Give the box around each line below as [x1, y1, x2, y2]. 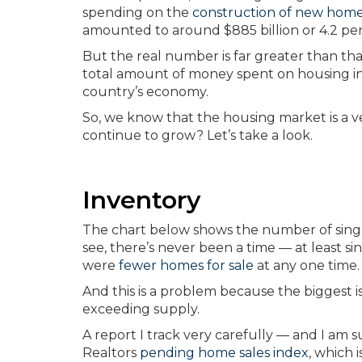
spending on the [82, 4, 192, 20]
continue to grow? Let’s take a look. [82, 127, 313, 143]
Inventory [82, 184, 200, 215]
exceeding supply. [82, 301, 200, 317]
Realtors [82, 344, 140, 360]
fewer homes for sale [119, 257, 254, 273]
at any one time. [254, 257, 360, 273]
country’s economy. [82, 83, 208, 99]
